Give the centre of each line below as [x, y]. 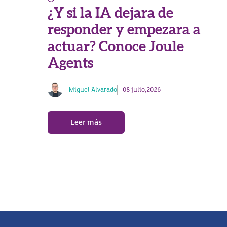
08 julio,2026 [141, 90]
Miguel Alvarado [93, 90]
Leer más [86, 122]
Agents [71, 64]
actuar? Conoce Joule [116, 47]
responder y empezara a [124, 30]
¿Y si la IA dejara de [111, 13]
